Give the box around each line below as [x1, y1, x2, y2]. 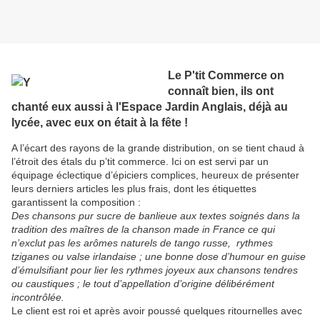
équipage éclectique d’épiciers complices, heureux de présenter [11, 169, 299, 181]
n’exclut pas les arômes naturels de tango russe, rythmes [11, 236, 273, 249]
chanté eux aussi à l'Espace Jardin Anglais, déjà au [11, 99, 288, 113]
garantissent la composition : [11, 196, 141, 208]
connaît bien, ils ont [168, 84, 274, 97]
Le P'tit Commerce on [168, 68, 284, 81]
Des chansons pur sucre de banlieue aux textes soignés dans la [11, 209, 300, 221]
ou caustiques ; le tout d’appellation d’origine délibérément [11, 277, 274, 289]
